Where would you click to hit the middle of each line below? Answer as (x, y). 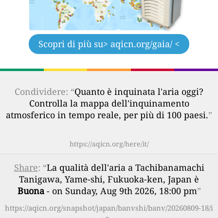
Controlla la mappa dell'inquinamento (109, 103)
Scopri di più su (71, 44)
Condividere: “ (45, 91)
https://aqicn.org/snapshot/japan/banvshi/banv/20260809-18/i (109, 208)
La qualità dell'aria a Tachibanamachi (125, 167)
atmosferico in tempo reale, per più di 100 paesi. (107, 115)
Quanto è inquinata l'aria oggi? (139, 91)
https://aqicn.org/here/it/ (109, 144)
